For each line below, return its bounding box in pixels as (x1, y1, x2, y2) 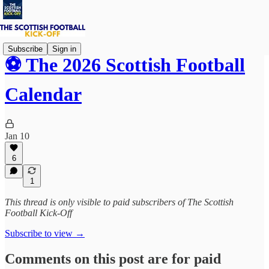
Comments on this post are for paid (5, 250, 221, 267)
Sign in (52, 44, 76, 53)
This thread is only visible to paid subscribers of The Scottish (5, 197, 234, 207)
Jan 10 (5, 130, 29, 141)
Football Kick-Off (5, 208, 72, 218)
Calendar (5, 83, 82, 106)
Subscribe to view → (5, 228, 85, 238)
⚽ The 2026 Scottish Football (5, 54, 245, 76)
